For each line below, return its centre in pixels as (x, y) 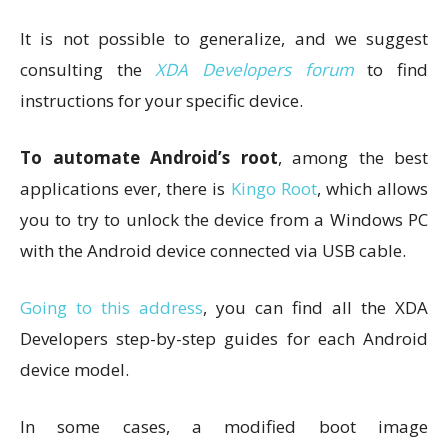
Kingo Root (273, 188)
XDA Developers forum (254, 69)
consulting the (88, 69)
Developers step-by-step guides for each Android (224, 338)
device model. (74, 369)
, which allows (372, 188)
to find (391, 69)
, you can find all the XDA (315, 307)
